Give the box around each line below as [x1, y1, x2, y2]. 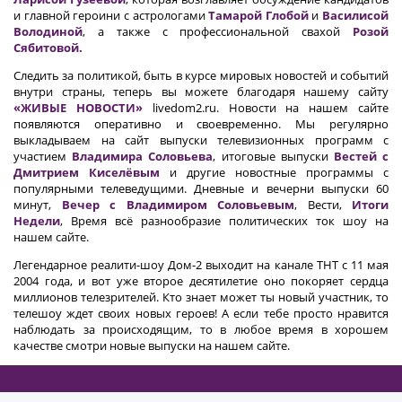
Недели [13, 213, 60, 230]
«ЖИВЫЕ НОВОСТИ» [13, 100, 143, 117]
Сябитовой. [13, 39, 83, 57]
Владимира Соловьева [72, 148, 214, 165]
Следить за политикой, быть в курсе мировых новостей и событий [13, 67, 389, 84]
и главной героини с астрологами [13, 7, 209, 24]
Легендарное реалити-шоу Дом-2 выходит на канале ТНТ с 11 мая [13, 257, 389, 274]
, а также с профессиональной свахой [83, 23, 353, 40]
